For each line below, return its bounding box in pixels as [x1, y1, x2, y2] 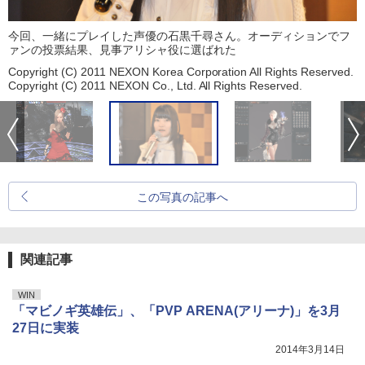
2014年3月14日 [275, 344, 345, 356]
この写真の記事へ [137, 191, 228, 204]
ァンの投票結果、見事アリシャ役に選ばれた [8, 43, 236, 57]
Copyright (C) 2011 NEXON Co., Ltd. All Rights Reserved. [8, 79, 303, 93]
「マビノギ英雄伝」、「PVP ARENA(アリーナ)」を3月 [12, 304, 341, 319]
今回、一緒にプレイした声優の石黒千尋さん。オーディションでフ [8, 29, 350, 43]
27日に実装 [12, 321, 79, 336]
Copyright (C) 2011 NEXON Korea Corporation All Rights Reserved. [8, 65, 354, 79]
